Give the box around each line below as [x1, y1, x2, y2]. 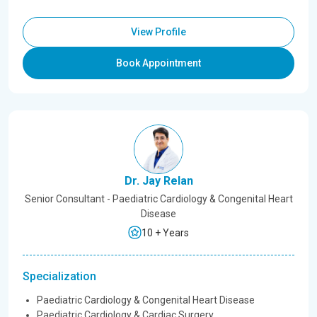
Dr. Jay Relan [124, 174, 193, 188]
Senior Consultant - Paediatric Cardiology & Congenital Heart [24, 193, 293, 204]
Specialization [23, 270, 96, 283]
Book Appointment [116, 57, 201, 69]
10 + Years [142, 227, 189, 238]
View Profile [131, 26, 186, 38]
